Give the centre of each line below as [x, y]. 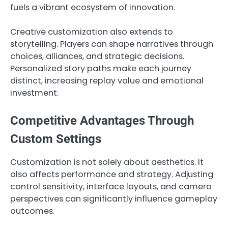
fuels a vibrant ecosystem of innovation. [93, 7]
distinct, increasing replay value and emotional [107, 80]
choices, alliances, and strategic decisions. [97, 56]
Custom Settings [56, 139]
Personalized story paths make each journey [101, 68]
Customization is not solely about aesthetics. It [107, 162]
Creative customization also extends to [92, 32]
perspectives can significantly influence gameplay [114, 198]
